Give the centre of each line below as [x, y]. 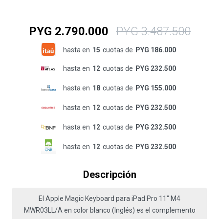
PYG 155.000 [155, 88]
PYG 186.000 [155, 50]
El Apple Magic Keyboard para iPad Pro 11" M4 [109, 199]
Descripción [109, 175]
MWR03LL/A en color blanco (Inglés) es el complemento [109, 210]
